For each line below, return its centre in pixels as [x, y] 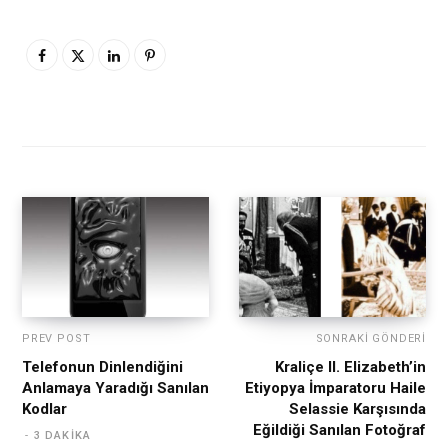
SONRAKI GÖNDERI [370, 339]
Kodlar [44, 409]
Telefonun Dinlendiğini [102, 367]
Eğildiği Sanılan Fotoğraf [339, 430]
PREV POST [56, 339]
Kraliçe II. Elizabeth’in [350, 367]
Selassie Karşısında [357, 409]
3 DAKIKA [62, 436]
